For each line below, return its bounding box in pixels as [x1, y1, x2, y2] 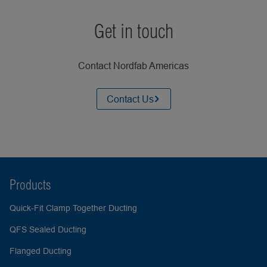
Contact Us [106, 94, 154, 104]
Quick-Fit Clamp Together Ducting [10, 203, 137, 213]
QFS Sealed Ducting [10, 225, 86, 234]
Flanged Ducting [10, 246, 72, 256]
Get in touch [94, 19, 173, 43]
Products [10, 176, 51, 193]
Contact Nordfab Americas [78, 60, 189, 71]
